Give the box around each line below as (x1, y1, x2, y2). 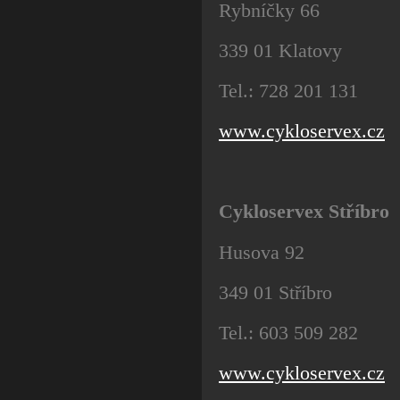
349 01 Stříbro (219, 280, 332, 304)
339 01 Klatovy (219, 38, 342, 62)
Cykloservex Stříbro (219, 200, 389, 223)
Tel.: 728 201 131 (219, 79, 358, 102)
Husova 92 (219, 240, 304, 263)
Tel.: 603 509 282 (219, 321, 358, 345)
